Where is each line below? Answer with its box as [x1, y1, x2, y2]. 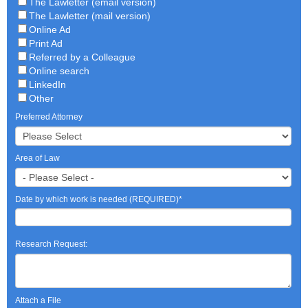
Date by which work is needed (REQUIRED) [15, 195, 179, 205]
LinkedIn [29, 79, 66, 91]
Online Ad [29, 24, 71, 36]
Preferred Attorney [15, 112, 82, 122]
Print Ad [29, 38, 63, 49]
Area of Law [15, 153, 60, 164]
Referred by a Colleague [29, 52, 135, 63]
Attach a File [15, 296, 61, 306]
